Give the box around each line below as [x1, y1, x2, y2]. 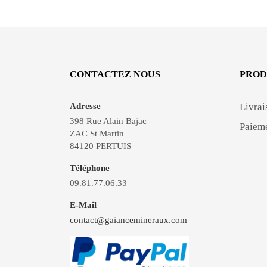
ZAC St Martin [70, 128, 124, 138]
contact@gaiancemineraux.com [70, 215, 187, 225]
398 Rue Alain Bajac [70, 116, 147, 126]
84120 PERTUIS [70, 141, 131, 151]
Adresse [70, 101, 101, 111]
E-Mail [70, 200, 97, 210]
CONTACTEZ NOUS [70, 69, 160, 79]
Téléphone [70, 163, 110, 173]
